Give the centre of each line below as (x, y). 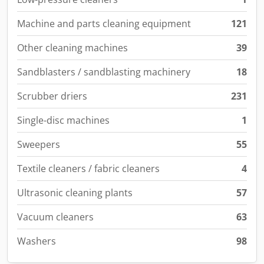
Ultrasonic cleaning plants (75, 193)
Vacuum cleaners (55, 217)
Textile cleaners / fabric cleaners (88, 169)
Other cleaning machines (72, 48)
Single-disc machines (63, 120)
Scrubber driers (52, 96)
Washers (37, 241)
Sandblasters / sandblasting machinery (104, 72)
